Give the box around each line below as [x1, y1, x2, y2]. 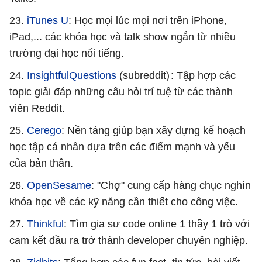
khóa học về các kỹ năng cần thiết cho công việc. [9, 195, 238, 208]
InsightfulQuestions [27, 69, 119, 81]
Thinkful [27, 218, 64, 230]
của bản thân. [9, 157, 73, 169]
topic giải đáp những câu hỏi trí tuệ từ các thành [9, 85, 233, 98]
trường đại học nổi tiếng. [9, 47, 124, 59]
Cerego [24, 124, 61, 136]
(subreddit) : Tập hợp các [119, 69, 236, 81]
